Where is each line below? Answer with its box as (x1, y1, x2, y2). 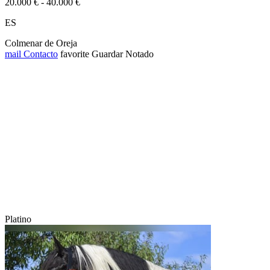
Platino (5, 213, 31, 224)
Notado (125, 48, 154, 59)
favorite (60, 48, 89, 59)
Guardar (92, 48, 123, 59)
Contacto (21, 48, 58, 59)
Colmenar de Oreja (5, 37, 77, 48)
